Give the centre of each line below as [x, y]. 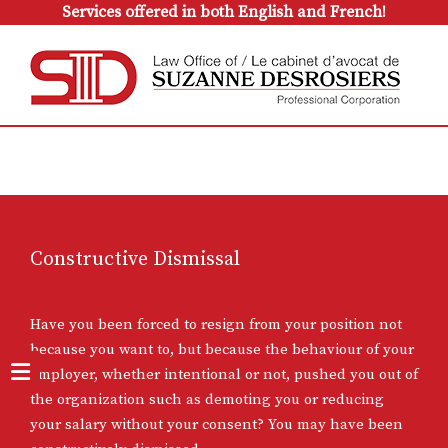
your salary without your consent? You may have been [216, 424]
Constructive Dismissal [135, 259]
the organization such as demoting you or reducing [207, 399]
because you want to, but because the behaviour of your [222, 349]
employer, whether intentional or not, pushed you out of [224, 374]
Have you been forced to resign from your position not [216, 324]
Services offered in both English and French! [224, 12]
